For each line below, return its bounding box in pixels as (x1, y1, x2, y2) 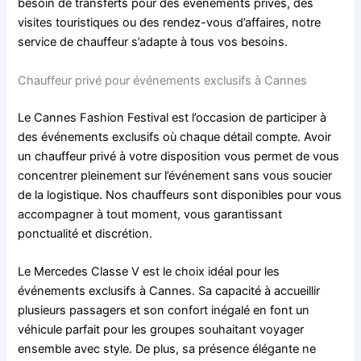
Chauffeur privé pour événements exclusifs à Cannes (18, 73, 308, 88)
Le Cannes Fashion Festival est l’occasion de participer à (18, 110, 327, 125)
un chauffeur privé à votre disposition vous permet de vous (18, 148, 340, 164)
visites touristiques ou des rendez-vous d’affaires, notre (18, 15, 322, 31)
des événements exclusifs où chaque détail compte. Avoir (18, 129, 332, 144)
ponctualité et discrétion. (18, 226, 153, 241)
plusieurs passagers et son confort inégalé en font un (18, 302, 310, 317)
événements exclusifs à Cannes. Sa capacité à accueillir (18, 283, 321, 298)
